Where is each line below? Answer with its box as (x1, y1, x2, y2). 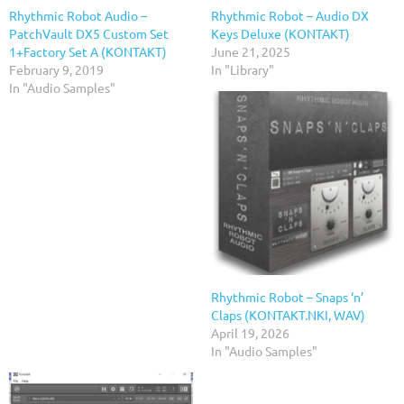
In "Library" (211, 60, 274, 78)
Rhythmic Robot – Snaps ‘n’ (211, 288, 363, 305)
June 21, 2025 (211, 42, 290, 60)
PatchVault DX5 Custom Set (9, 24, 169, 41)
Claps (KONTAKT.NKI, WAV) (211, 306, 365, 323)
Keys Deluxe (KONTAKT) (211, 24, 350, 41)
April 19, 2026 (211, 324, 289, 341)
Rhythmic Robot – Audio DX (211, 6, 369, 23)
